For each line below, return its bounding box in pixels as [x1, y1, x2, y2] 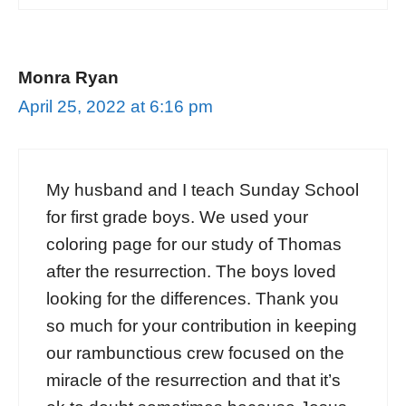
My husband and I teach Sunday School [46, 179, 359, 199]
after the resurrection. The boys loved [46, 261, 336, 281]
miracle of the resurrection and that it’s [46, 370, 341, 390]
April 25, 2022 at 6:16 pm [18, 96, 213, 116]
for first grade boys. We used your [46, 207, 308, 227]
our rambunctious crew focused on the [46, 343, 344, 362]
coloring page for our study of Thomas [46, 234, 342, 254]
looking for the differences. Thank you [46, 288, 339, 308]
